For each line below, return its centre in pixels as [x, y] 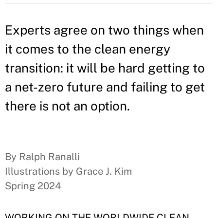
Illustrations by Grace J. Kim [68, 171]
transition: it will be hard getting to [105, 68]
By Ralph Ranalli [42, 157]
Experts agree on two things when [104, 30]
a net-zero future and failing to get [105, 87]
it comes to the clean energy [88, 49]
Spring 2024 [33, 186]
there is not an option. [67, 106]
